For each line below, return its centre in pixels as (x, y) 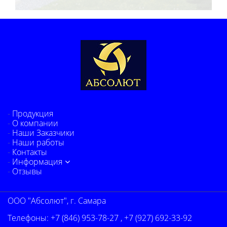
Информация (37, 162)
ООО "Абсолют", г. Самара (57, 201)
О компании (35, 123)
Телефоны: (29, 218)
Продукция (33, 114)
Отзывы (27, 172)
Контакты (30, 152)
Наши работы (39, 143)
